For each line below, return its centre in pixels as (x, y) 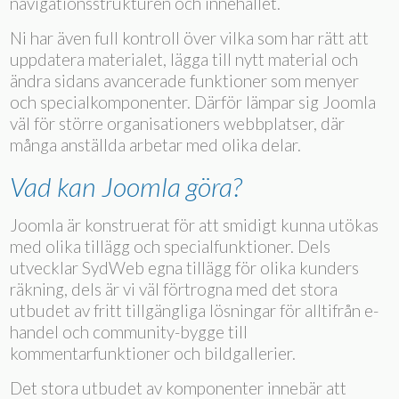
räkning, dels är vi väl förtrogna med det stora (174, 289)
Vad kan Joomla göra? (126, 186)
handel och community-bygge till (129, 332)
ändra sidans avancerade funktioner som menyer (185, 81)
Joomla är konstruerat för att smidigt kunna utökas (195, 225)
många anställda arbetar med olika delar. (156, 145)
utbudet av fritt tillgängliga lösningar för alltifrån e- (195, 310)
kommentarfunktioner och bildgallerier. (153, 353)
